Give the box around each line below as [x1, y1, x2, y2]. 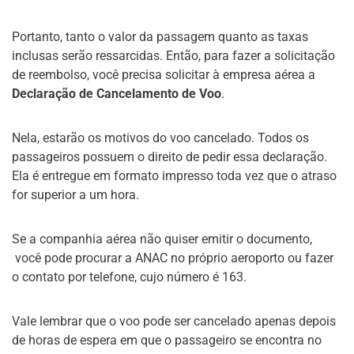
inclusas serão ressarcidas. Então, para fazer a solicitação [12, 47, 335, 63]
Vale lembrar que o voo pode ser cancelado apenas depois [12, 313, 336, 329]
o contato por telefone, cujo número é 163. [12, 269, 247, 284]
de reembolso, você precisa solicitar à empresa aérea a [12, 66, 315, 82]
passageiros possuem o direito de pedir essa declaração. [12, 149, 327, 164]
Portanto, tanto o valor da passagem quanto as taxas [12, 28, 308, 44]
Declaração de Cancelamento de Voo [12, 85, 221, 101]
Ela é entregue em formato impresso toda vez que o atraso [12, 168, 337, 183]
